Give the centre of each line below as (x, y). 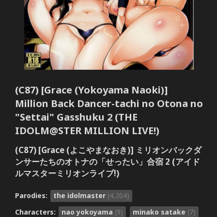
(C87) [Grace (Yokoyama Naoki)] (91, 90)
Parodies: (32, 195)
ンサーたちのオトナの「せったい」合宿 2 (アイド (107, 161)
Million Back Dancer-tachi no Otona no (109, 104)
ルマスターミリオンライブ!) (67, 173)
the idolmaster (80, 195)
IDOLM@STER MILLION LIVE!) (87, 131)
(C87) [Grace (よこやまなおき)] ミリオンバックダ (108, 150)
